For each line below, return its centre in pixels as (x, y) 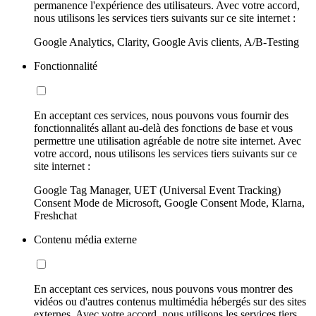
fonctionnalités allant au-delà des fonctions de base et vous (163, 128)
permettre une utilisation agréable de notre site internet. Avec (168, 141)
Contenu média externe (85, 240)
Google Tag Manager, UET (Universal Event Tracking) (157, 190)
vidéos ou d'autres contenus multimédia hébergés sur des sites (170, 302)
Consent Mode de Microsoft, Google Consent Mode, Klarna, (169, 203)
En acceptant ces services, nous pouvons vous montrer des (163, 289)
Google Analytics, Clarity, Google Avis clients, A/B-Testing (166, 42)
